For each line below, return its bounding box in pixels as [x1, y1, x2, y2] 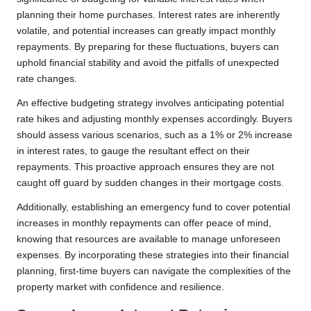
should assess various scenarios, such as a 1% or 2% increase [17, 130, 292, 141]
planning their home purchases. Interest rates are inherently [17, 10, 280, 21]
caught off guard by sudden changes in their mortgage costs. [17, 178, 284, 189]
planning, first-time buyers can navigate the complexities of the [17, 266, 291, 277]
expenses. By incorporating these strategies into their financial [17, 250, 289, 261]
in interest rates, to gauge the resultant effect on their [17, 146, 250, 157]
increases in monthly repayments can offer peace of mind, [17, 218, 271, 229]
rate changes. [17, 74, 77, 85]
